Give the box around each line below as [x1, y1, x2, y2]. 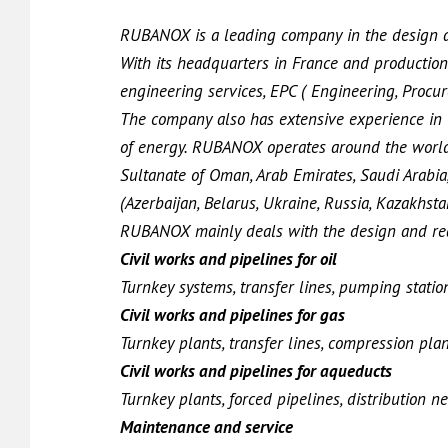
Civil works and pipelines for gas [120, 304, 345, 326]
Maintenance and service [120, 416, 293, 438]
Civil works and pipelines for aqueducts [120, 360, 392, 382]
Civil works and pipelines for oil [120, 248, 337, 270]
